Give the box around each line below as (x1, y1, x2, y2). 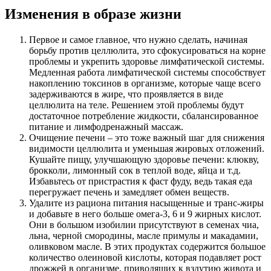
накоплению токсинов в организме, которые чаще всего (29, 77, 261, 88)
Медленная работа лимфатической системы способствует (29, 67, 266, 77)
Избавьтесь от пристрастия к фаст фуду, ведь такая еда (29, 175, 252, 186)
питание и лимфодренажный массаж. (29, 121, 183, 132)
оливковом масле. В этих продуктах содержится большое (29, 241, 266, 252)
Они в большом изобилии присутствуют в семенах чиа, (29, 219, 259, 230)
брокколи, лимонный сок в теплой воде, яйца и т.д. (29, 165, 241, 175)
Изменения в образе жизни (5, 5, 181, 22)
